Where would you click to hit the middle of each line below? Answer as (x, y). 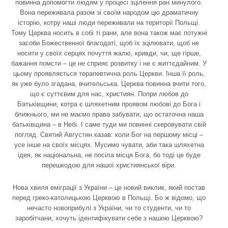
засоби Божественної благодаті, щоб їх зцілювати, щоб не (109, 43)
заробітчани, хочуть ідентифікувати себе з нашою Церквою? (109, 218)
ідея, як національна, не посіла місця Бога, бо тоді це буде (109, 155)
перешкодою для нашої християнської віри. (109, 165)
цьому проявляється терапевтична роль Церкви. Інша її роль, (109, 73)
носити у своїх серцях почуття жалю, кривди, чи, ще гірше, (109, 53)
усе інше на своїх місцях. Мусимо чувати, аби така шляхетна (109, 145)
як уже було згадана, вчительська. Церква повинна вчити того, (109, 83)
